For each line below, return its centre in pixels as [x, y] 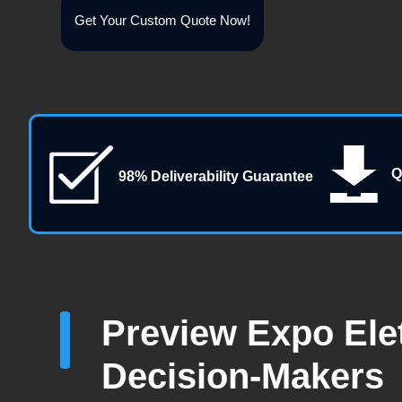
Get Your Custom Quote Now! [163, 21]
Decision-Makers [242, 376]
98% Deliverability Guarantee [215, 177]
